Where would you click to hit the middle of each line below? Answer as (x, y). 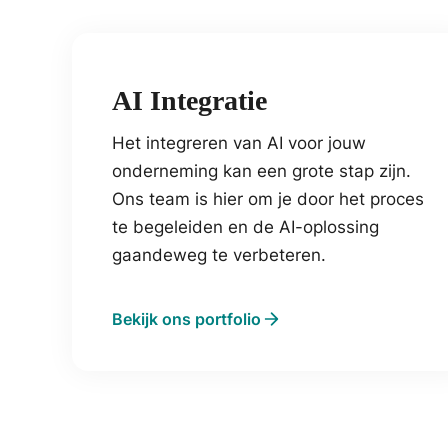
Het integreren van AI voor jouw (239, 142)
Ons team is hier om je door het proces (268, 198)
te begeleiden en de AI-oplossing (245, 226)
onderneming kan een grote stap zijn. (261, 170)
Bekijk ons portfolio (186, 318)
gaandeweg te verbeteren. (219, 254)
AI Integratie (189, 100)
